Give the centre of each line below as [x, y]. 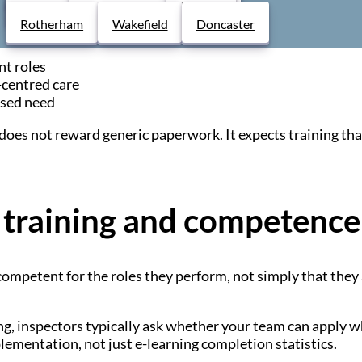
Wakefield [140, 23]
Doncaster [225, 23]
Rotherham [52, 23]
